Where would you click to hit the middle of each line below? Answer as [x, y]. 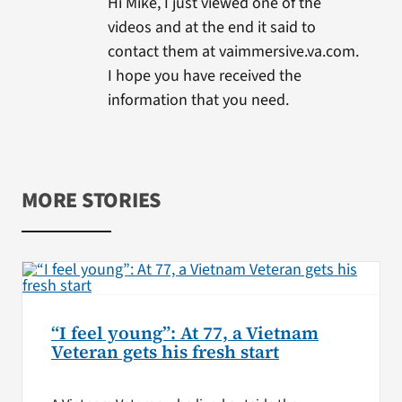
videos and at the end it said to [211, 27]
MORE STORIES [91, 200]
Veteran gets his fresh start [165, 352]
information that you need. [198, 100]
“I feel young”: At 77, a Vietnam [184, 333]
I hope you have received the [204, 75]
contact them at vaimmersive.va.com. [233, 51]
